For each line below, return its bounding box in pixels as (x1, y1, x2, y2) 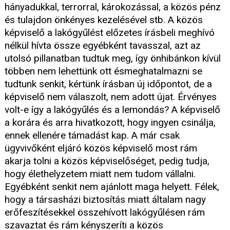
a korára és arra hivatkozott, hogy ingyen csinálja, (5, 116, 216, 128)
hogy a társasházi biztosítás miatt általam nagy (5, 193, 206, 205)
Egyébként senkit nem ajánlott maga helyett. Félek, (5, 180, 219, 193)
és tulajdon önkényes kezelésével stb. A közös (5, 13, 203, 26)
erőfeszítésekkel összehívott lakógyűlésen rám (5, 206, 205, 218)
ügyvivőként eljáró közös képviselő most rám (5, 142, 197, 154)
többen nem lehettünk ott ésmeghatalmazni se (5, 65, 202, 77)
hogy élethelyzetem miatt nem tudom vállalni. (5, 167, 196, 180)
